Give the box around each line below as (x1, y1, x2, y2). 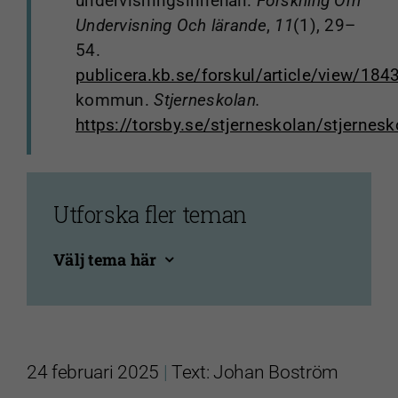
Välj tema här (52, 249, 157, 271)
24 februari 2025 (26, 362, 159, 384)
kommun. (75, 90, 155, 111)
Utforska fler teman (52, 200, 247, 230)
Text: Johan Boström (171, 362, 339, 384)
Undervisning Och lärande (75, 15, 267, 36)
